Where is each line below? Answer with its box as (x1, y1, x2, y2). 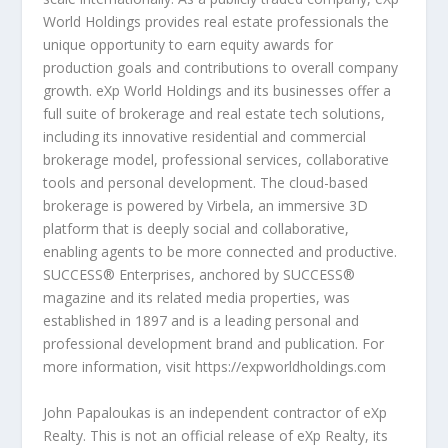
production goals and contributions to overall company (42, 58, 398, 78)
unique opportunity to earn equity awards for (42, 35, 333, 55)
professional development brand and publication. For (42, 334, 384, 354)
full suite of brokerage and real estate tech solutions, (42, 104, 385, 124)
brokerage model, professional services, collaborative (42, 150, 389, 170)
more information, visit (42, 357, 195, 377)
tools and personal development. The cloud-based (42, 173, 368, 193)
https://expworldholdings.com (194, 357, 386, 377)
